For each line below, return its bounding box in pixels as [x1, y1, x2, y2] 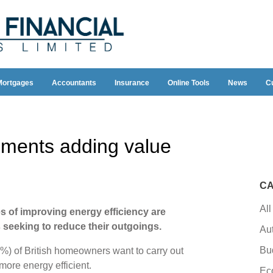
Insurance [114, 79, 149, 88]
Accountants [51, 79, 96, 88]
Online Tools [167, 79, 210, 88]
